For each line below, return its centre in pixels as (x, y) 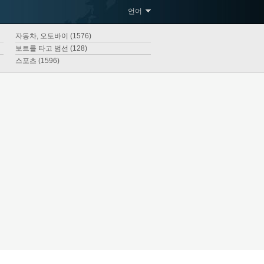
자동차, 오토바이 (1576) (53, 36)
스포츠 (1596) (37, 61)
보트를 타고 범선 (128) (51, 48)
